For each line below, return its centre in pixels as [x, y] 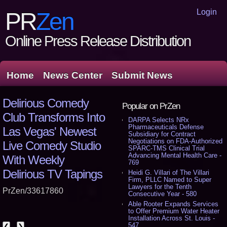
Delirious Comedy [46, 103]
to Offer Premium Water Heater [174, 211]
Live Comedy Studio [52, 146]
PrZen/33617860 [33, 191]
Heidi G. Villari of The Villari [169, 173]
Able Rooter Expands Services [174, 204]
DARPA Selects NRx [159, 120]
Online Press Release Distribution [98, 41]
